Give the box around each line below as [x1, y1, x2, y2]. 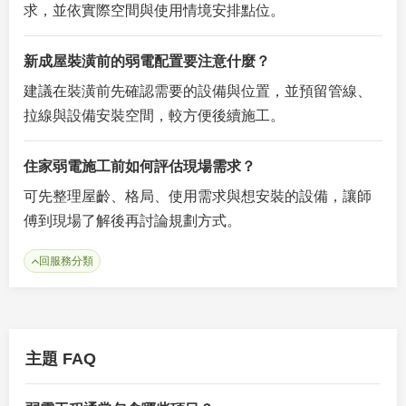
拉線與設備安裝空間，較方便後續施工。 [24, 108, 285, 123]
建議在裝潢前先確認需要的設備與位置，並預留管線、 [24, 83, 372, 99]
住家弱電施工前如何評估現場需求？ [24, 159, 256, 174]
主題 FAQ [25, 350, 96, 368]
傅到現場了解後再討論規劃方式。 [24, 213, 241, 228]
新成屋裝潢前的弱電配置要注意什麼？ [24, 53, 270, 69]
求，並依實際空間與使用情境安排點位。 [24, 3, 285, 18]
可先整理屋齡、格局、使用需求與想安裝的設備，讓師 [24, 188, 372, 204]
